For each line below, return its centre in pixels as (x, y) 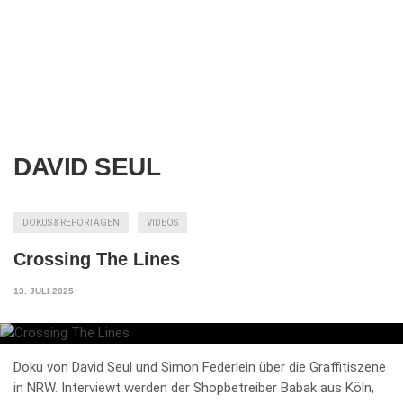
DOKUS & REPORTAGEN (71, 222)
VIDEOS (162, 222)
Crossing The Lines (97, 259)
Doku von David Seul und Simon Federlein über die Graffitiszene (200, 367)
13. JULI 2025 (44, 291)
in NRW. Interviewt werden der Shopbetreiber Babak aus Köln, (194, 388)
